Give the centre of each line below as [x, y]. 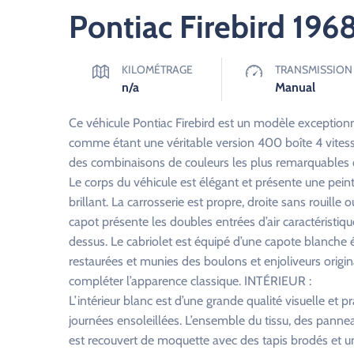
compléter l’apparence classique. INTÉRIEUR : [190, 281]
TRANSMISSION [313, 70]
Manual [295, 87]
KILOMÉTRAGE [157, 70]
